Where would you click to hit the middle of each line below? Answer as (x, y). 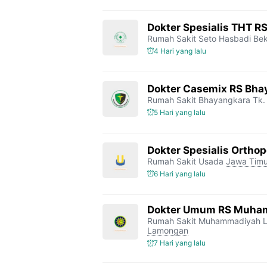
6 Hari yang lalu (180, 173)
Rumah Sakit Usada (185, 161)
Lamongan (168, 230)
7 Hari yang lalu (180, 243)
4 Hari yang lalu (180, 51)
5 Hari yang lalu (180, 112)
